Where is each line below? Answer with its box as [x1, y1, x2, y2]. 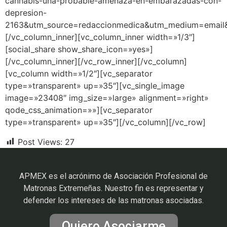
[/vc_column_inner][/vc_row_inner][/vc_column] [5, 56, 187, 67]
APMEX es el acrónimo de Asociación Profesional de [19, 171, 208, 181]
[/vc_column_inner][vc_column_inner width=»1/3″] [5, 32, 195, 43]
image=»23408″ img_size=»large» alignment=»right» [5, 93, 209, 103]
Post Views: [18, 136, 62, 147]
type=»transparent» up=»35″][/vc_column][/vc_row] [5, 117, 206, 128]
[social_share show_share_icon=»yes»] [5, 44, 153, 55]
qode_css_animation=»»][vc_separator [5, 105, 153, 116]
